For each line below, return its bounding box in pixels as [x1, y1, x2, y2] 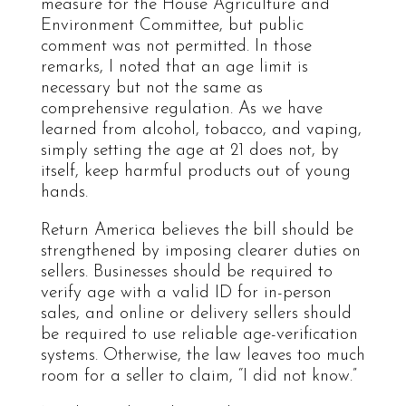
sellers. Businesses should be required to [40, 263, 333, 281]
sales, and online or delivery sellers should [40, 304, 352, 323]
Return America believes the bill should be [40, 221, 353, 239]
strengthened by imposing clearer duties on [40, 242, 361, 260]
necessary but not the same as [40, 79, 263, 97]
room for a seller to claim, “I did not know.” [40, 367, 357, 385]
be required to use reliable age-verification [40, 325, 358, 343]
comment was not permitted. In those [40, 37, 312, 55]
